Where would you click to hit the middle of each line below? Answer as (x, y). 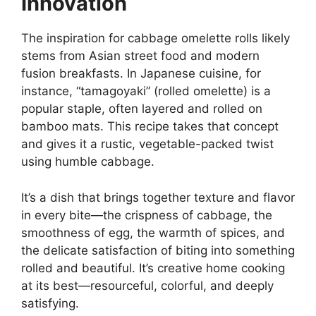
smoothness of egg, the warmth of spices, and (153, 232)
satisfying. (50, 303)
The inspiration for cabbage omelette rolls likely (156, 38)
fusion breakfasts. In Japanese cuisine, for (141, 74)
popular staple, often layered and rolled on (142, 109)
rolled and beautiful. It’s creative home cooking (153, 268)
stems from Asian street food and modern (140, 56)
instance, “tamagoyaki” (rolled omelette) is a (146, 91)
